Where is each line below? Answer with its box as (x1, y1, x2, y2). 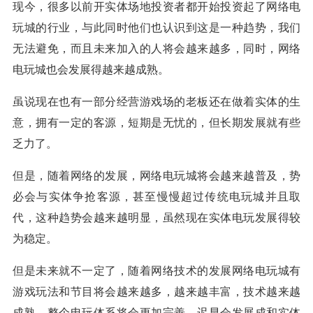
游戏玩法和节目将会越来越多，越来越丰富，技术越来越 (13, 286, 300, 298)
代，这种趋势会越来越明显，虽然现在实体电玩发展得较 (13, 212, 300, 224)
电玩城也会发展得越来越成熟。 (13, 64, 169, 75)
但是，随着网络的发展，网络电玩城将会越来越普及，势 (13, 170, 300, 182)
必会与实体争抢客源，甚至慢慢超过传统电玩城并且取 (13, 191, 300, 203)
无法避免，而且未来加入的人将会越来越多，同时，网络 (13, 43, 300, 54)
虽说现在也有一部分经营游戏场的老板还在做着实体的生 (13, 96, 300, 108)
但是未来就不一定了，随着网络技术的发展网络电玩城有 (13, 265, 300, 277)
